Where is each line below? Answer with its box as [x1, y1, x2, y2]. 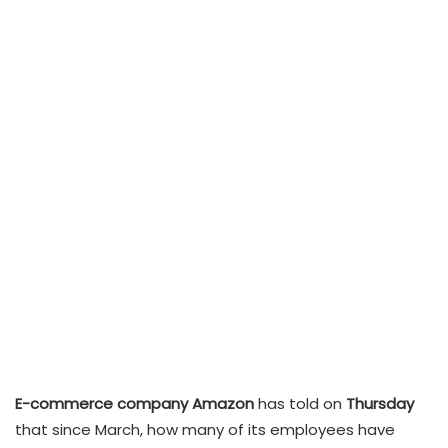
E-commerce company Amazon [15, 392, 254, 414]
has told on [254, 392, 346, 414]
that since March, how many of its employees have [15, 418, 395, 440]
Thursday [346, 392, 414, 414]
